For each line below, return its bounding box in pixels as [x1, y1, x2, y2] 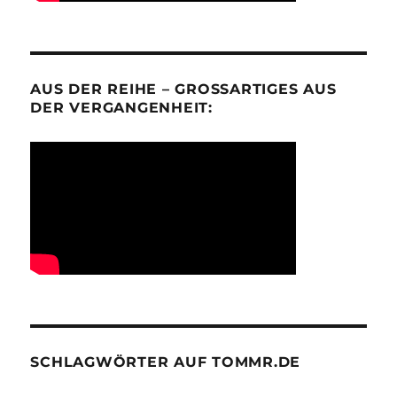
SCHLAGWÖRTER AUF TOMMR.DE [30, 354, 301, 370]
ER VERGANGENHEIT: [30, 99, 209, 116]
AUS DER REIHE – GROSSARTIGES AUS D [30, 81, 337, 97]
